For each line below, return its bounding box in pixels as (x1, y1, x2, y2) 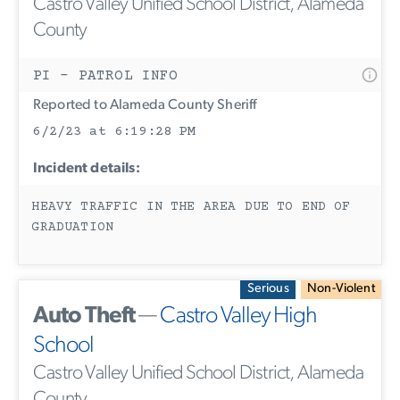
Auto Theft (33, 304, 135, 329)
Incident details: (33, 161, 140, 176)
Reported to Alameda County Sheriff (33, 97, 257, 112)
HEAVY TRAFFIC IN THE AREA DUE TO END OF (31, 200, 351, 215)
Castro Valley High (160, 304, 317, 329)
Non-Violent (307, 282, 375, 296)
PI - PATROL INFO (33, 67, 179, 84)
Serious (246, 282, 289, 296)
